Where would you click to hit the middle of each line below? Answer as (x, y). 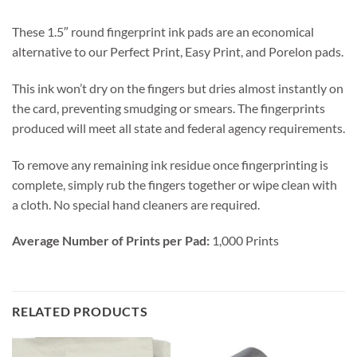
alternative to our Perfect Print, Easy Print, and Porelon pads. (178, 51)
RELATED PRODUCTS (80, 312)
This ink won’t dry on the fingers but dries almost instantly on (178, 88)
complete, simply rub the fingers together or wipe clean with (175, 184)
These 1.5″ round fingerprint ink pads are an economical (163, 31)
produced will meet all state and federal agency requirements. (178, 127)
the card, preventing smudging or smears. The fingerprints (169, 108)
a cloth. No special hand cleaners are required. (136, 204)
